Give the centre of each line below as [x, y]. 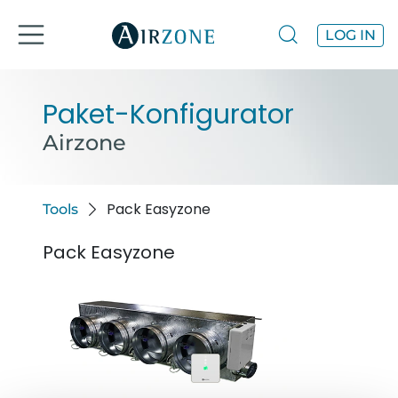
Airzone [84, 142]
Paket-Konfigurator [168, 114]
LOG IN [350, 35]
